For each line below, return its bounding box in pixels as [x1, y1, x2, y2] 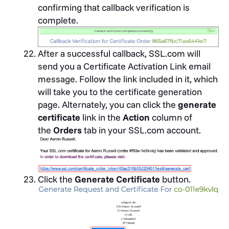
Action [123, 111, 150, 123]
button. [160, 173, 191, 185]
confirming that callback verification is [38, 2, 190, 14]
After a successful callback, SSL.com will [38, 47, 200, 59]
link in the [80, 111, 123, 123]
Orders [53, 124, 82, 136]
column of [150, 111, 192, 123]
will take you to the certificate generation [38, 85, 202, 98]
